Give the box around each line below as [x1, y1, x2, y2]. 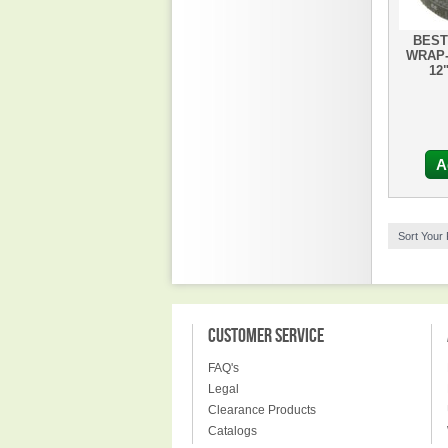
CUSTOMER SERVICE [208, 324, 324, 348]
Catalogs [208, 424, 257, 438]
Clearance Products [208, 403, 316, 417]
